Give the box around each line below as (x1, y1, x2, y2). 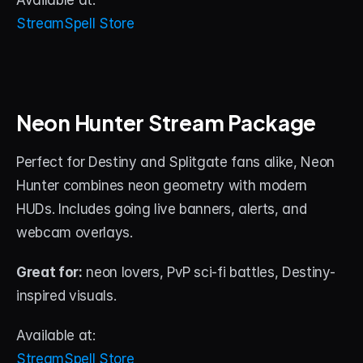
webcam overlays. (16, 224, 133, 241)
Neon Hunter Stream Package (16, 104, 317, 139)
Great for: (16, 264, 83, 280)
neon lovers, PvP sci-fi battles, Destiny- (82, 264, 335, 280)
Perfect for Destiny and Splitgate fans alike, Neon (16, 154, 335, 170)
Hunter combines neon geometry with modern (16, 177, 308, 194)
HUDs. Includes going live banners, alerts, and (16, 201, 307, 217)
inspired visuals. (16, 288, 117, 304)
